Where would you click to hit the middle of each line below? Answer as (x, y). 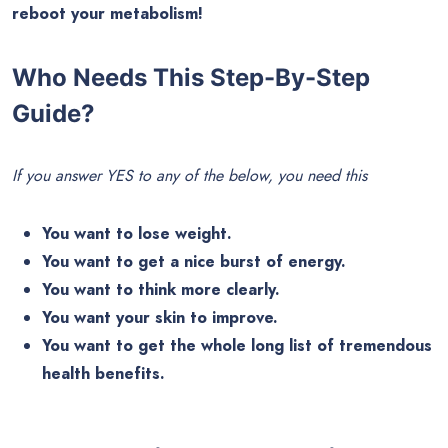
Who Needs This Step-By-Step (191, 78)
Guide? (53, 114)
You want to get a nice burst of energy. (194, 261)
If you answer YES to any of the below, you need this (189, 175)
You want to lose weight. (137, 233)
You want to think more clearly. (161, 289)
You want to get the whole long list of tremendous (237, 345)
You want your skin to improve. (160, 317)
